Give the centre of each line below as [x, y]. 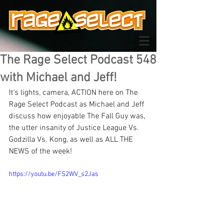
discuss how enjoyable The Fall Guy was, [78, 116]
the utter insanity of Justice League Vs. [75, 128]
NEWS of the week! [40, 152]
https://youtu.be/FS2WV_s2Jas [54, 174]
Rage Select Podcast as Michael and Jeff [77, 105]
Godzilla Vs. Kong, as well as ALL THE [72, 140]
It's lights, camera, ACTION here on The [74, 93]
